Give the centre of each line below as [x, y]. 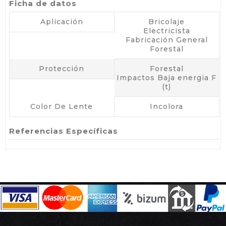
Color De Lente [62, 106]
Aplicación [62, 22]
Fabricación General [166, 40]
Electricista [166, 31]
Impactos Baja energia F [167, 78]
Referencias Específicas [64, 131]
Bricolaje [167, 22]
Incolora [167, 106]
